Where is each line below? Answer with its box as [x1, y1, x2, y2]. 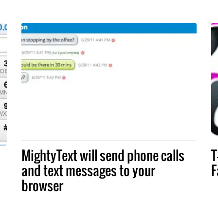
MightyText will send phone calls [21, 145, 184, 165]
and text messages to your [21, 161, 155, 181]
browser [21, 176, 63, 196]
